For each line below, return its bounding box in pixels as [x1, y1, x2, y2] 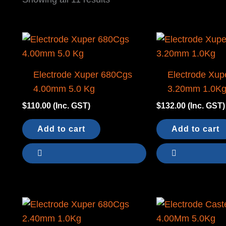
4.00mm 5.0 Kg [33, 83, 95, 94]
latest [109, 12, 131, 23]
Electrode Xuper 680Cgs [33, 69, 132, 80]
